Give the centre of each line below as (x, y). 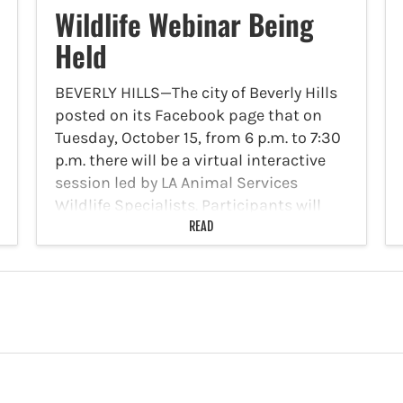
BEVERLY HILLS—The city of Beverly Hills (196, 92)
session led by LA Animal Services (176, 182)
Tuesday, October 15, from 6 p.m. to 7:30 (197, 137)
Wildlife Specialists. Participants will (188, 205)
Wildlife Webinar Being (184, 23)
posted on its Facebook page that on (188, 115)
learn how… (95, 227)
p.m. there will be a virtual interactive (190, 160)
